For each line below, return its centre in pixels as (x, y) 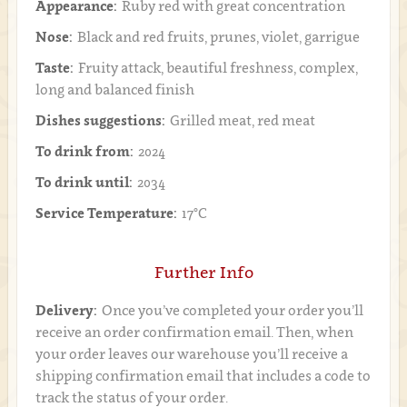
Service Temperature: (106, 213)
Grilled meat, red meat (242, 120)
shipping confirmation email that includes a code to (203, 376)
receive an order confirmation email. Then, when (194, 332)
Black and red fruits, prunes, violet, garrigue (218, 37)
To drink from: (84, 151)
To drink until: (84, 182)
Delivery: (66, 310)
